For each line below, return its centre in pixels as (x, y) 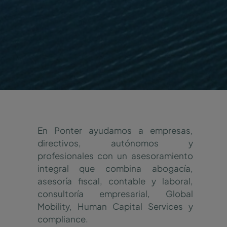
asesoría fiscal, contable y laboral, (115, 181)
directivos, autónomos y (115, 143)
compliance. (63, 219)
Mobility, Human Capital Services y (115, 206)
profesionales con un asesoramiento (115, 155)
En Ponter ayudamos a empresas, (115, 130)
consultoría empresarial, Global (115, 193)
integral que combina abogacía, (115, 168)
